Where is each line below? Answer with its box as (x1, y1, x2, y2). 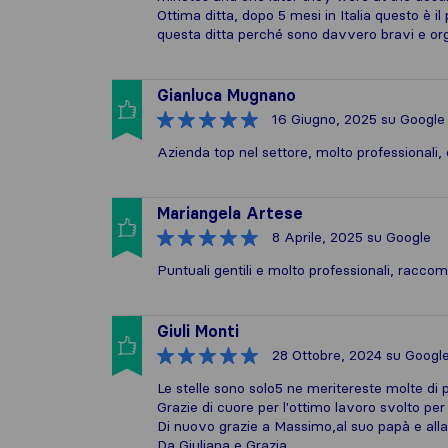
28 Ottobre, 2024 (272, 346, 382, 364)
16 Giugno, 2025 (272, 110, 377, 128)
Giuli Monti (157, 321, 239, 341)
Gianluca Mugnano (157, 85, 296, 105)
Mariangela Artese (157, 203, 303, 223)
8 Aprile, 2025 (272, 228, 363, 246)
